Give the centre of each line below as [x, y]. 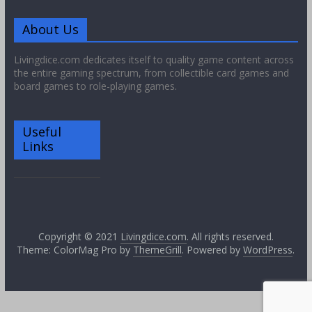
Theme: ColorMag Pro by [75, 250]
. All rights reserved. [230, 237]
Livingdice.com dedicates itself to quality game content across [154, 60]
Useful [41, 132]
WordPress [268, 250]
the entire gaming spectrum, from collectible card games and [151, 73]
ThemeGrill [158, 250]
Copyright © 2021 [79, 237]
